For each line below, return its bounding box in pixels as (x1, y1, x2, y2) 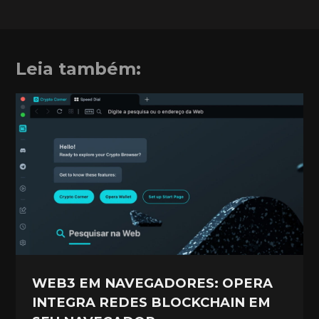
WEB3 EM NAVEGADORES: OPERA (32, 274, 273, 291)
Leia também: (16, 58, 142, 79)
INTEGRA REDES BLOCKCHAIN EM (32, 293, 271, 310)
